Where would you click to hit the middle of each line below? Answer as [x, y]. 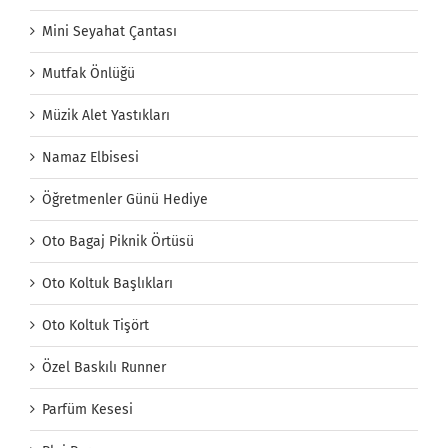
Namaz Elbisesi [90, 158]
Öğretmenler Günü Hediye [125, 200]
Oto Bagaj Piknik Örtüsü [118, 242]
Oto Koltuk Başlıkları [107, 284]
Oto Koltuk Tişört [95, 326]
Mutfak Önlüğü [88, 74]
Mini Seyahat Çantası [109, 32]
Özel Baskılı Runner [104, 368]
